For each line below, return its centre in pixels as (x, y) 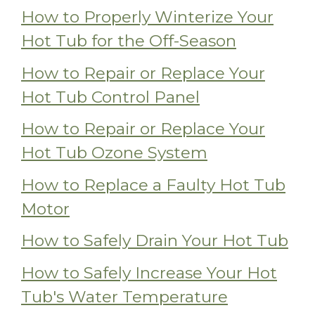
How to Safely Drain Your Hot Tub (155, 241)
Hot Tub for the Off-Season (129, 41)
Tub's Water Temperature (124, 296)
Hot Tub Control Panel (110, 97)
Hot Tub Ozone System (114, 153)
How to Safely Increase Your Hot (149, 272)
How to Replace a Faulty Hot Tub (153, 185)
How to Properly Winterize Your (147, 17)
